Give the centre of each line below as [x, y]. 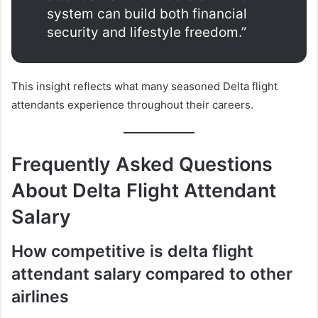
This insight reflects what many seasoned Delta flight [144, 87]
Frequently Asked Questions [142, 165]
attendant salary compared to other [152, 274]
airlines [40, 296]
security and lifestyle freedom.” [147, 33]
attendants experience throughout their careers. [132, 105]
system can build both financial [147, 14]
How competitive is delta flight [132, 251]
